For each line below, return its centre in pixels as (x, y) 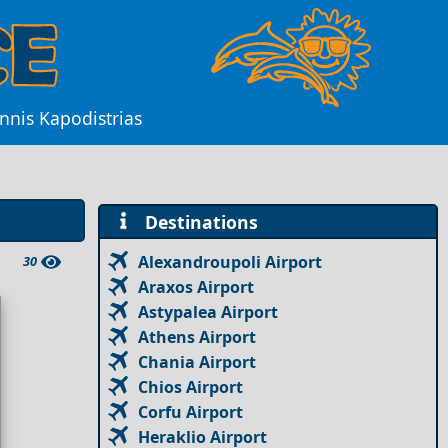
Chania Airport (197, 361)
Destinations (196, 221)
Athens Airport (197, 336)
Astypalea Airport (208, 311)
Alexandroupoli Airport (230, 261)
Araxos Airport (196, 286)
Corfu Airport (191, 411)
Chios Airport (191, 386)
